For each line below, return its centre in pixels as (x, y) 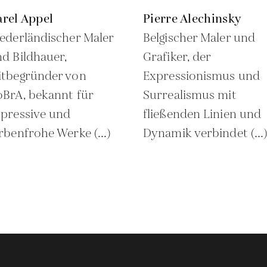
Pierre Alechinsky (193, 19)
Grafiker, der (177, 57)
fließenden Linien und (202, 114)
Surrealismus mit (190, 95)
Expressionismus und (201, 76)
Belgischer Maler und (199, 38)
